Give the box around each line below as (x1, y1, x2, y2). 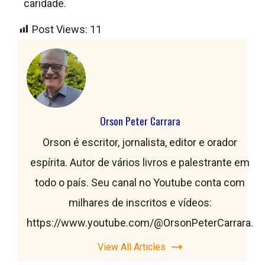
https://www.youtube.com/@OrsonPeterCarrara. (27, 216, 253, 230)
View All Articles (98, 241, 166, 253)
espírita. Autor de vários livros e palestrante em (30, 156, 250, 169)
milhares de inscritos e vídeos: (68, 196, 212, 209)
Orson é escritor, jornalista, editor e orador (43, 136, 237, 149)
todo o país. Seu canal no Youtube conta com (35, 176, 245, 189)
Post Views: (32, 23, 88, 36)
